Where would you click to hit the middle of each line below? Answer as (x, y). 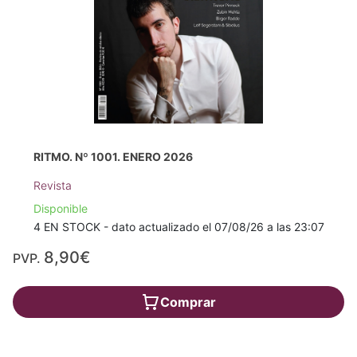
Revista (52, 186)
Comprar (188, 302)
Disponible (60, 209)
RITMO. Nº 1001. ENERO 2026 (113, 157)
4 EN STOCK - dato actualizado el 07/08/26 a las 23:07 (178, 227)
